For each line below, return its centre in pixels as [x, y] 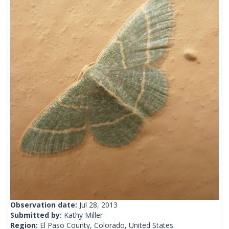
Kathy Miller [83, 215]
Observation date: [45, 205]
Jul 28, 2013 [98, 205]
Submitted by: [37, 215]
